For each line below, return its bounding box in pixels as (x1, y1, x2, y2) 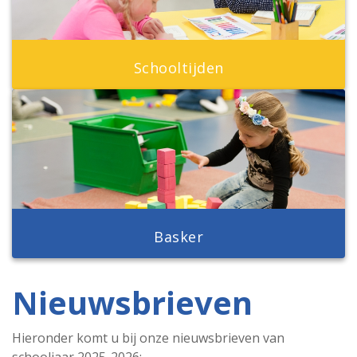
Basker (154, 227, 203, 246)
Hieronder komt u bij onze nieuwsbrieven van (12, 329, 284, 347)
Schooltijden (133, 58, 224, 77)
